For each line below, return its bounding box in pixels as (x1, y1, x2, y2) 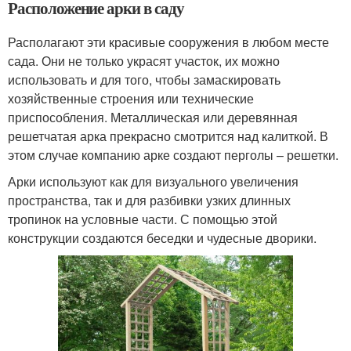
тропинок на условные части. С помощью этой (8, 209, 277, 228)
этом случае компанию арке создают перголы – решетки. (8, 145, 338, 164)
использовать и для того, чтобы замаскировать (8, 70, 280, 89)
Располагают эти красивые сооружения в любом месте (8, 32, 329, 51)
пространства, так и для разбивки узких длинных (8, 190, 291, 209)
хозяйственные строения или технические (8, 89, 254, 107)
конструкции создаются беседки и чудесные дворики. (8, 228, 317, 247)
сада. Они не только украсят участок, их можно (8, 51, 280, 70)
